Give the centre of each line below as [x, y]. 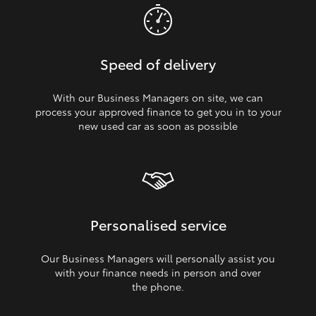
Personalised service [158, 224]
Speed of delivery [158, 63]
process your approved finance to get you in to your [158, 111]
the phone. [158, 286]
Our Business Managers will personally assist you [158, 258]
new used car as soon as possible [158, 126]
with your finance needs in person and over [158, 272]
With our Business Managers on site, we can [158, 97]
